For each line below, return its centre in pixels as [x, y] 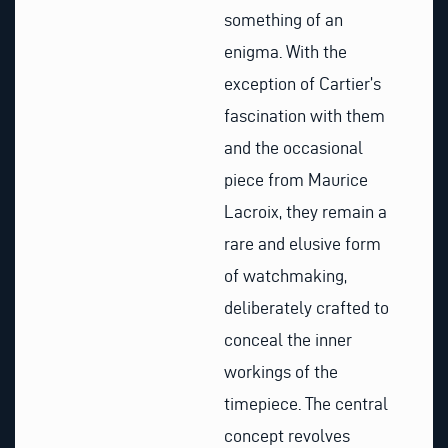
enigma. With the [285, 51]
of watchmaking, [285, 275]
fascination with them [304, 115]
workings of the [281, 371]
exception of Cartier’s [302, 83]
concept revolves [287, 435]
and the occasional [293, 147]
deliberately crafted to [306, 307]
